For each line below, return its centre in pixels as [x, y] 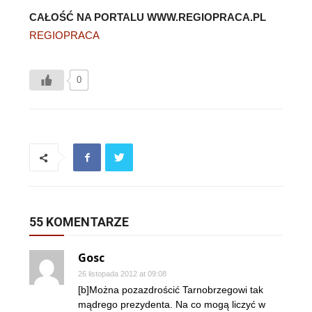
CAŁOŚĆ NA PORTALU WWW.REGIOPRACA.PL [148, 17]
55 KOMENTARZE [79, 222]
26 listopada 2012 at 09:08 [122, 274]
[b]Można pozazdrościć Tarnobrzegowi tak [171, 290]
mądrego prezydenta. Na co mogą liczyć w [172, 304]
